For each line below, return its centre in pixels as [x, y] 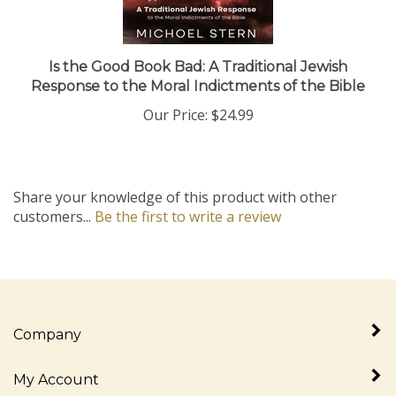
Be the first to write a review [188, 202]
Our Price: [175, 100]
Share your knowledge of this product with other [175, 182]
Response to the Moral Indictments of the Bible [198, 71]
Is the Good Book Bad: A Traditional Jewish [198, 52]
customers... [54, 202]
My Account [56, 365]
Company [47, 320]
